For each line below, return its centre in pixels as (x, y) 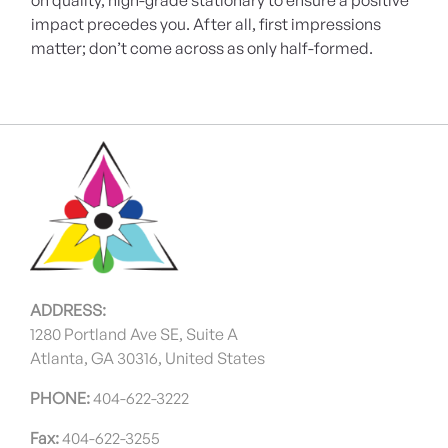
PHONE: (61, 397)
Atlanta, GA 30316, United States (147, 357)
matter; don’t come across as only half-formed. (202, 48)
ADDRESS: (68, 309)
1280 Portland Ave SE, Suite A (134, 333)
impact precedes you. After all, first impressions (206, 24)
